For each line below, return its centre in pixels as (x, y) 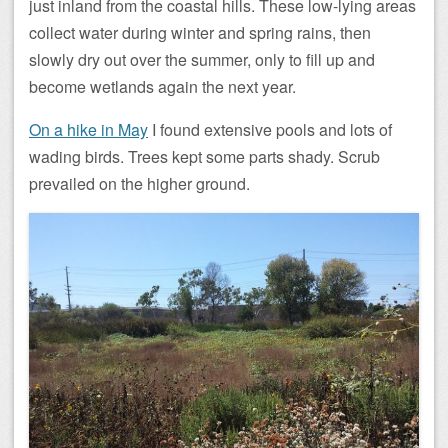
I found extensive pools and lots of (270, 130)
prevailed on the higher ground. (139, 184)
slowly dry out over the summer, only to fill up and (202, 60)
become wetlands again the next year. (162, 87)
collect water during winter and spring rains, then (200, 33)
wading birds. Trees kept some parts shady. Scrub (204, 157)
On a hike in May (88, 130)
